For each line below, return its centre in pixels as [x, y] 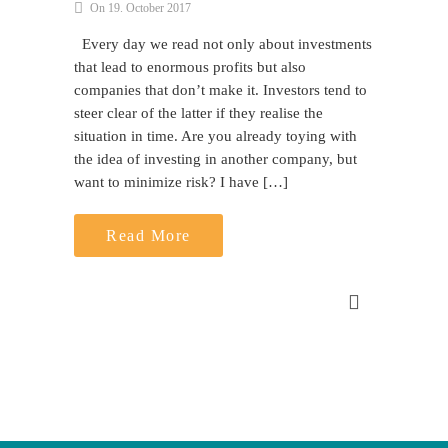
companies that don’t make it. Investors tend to [220, 90]
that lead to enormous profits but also [190, 67]
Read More [148, 235]
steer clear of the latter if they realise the [198, 113]
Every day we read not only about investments [223, 44]
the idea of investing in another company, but [215, 159]
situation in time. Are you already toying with [215, 136]
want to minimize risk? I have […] [181, 182]
